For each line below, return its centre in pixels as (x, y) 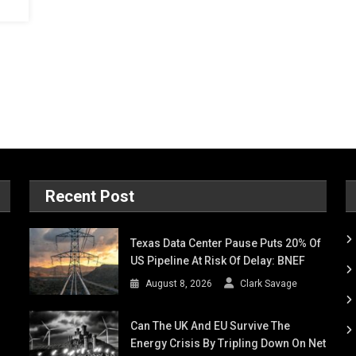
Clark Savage (269, 284)
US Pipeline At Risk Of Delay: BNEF (218, 261)
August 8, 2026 (179, 284)
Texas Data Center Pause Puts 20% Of (226, 244)
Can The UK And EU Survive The (211, 326)
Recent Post (90, 197)
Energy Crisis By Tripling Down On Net (228, 344)
